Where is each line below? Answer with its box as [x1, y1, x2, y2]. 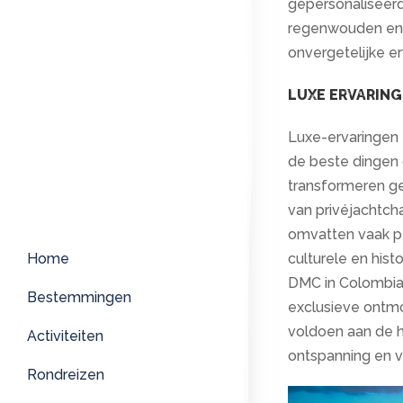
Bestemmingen [27, 289, 131, 307]
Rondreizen [27, 366, 104, 384]
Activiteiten [27, 327, 103, 345]
